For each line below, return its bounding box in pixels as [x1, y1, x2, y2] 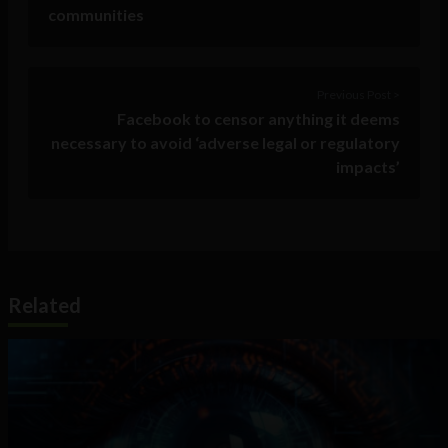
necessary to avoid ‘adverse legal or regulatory [51, 133, 400, 153]
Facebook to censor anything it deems [117, 109, 400, 129]
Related [8, 293, 81, 318]
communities [48, 5, 144, 25]
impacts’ [336, 157, 400, 177]
